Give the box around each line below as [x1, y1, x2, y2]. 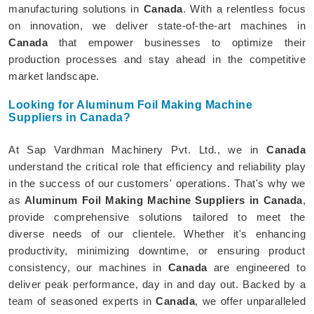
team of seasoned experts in [8, 294, 156, 307]
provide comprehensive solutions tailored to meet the [8, 210, 306, 223]
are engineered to [207, 261, 306, 273]
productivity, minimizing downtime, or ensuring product [8, 244, 306, 257]
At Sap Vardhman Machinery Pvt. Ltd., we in [8, 143, 266, 156]
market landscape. [8, 69, 100, 82]
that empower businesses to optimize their [48, 36, 306, 48]
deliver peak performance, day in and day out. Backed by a [8, 278, 306, 290]
